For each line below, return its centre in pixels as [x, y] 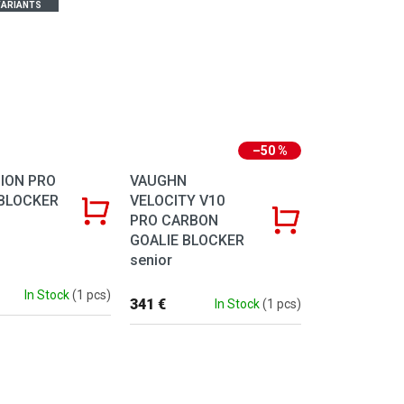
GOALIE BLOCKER [188, 240]
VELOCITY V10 [178, 200]
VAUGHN [159, 180]
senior [151, 260]
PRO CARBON [174, 220]
